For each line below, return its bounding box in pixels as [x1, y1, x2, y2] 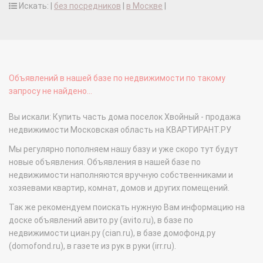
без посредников [54, 1, 121, 11]
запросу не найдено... [9, 86, 92, 96]
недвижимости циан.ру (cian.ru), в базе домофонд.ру [9, 228, 215, 238]
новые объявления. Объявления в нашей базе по [9, 157, 201, 167]
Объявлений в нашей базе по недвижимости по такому [9, 73, 225, 83]
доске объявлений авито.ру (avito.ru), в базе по [9, 215, 193, 225]
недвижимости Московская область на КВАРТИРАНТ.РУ [9, 125, 231, 135]
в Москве [126, 1, 163, 11]
